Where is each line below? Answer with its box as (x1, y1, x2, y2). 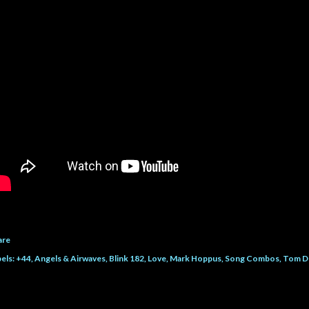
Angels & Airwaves (34, 253, 106, 264)
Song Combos (225, 253, 279, 264)
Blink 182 (109, 253, 144, 264)
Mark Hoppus (170, 253, 221, 264)
